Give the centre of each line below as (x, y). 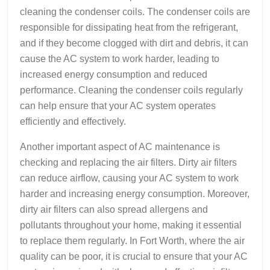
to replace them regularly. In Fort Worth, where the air (132, 240)
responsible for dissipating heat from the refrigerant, (129, 27)
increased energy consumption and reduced (114, 74)
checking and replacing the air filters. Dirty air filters (128, 162)
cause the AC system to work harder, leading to (120, 58)
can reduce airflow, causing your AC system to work (129, 178)
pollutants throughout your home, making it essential (131, 225)
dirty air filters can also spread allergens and (114, 209)
